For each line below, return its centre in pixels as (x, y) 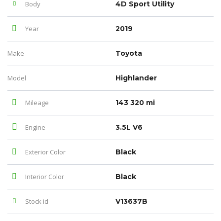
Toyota (129, 53)
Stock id (36, 201)
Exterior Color (45, 152)
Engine (35, 127)
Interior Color (44, 177)
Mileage (36, 103)
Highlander (136, 78)
